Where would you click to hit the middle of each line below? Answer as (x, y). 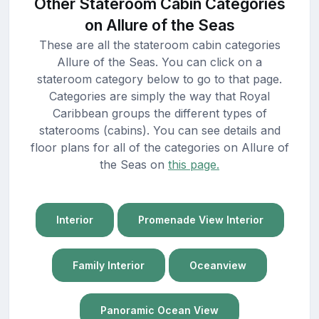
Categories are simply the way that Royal (159, 96)
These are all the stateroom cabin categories (159, 45)
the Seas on (134, 165)
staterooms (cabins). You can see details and (159, 131)
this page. (194, 165)
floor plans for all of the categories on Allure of (159, 148)
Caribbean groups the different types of (159, 114)
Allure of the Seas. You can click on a (159, 62)
